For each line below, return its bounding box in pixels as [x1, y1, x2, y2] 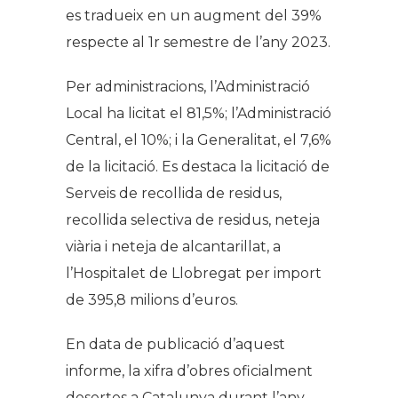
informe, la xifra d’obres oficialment [66, 362, 313, 380]
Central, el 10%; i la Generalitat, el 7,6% [66, 131, 331, 149]
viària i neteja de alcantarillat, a [66, 238, 281, 256]
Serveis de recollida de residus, [66, 185, 282, 203]
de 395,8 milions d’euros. [66, 291, 238, 309]
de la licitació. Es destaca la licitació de [66, 158, 330, 176]
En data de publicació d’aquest [66, 336, 285, 354]
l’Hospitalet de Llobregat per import [66, 265, 322, 283]
